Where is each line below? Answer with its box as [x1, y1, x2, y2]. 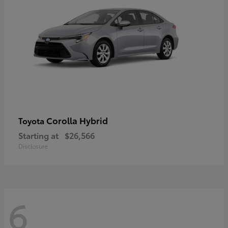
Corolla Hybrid [46, 114, 108, 127]
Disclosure [18, 141, 48, 151]
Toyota [18, 115, 46, 127]
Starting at [18, 129, 59, 141]
